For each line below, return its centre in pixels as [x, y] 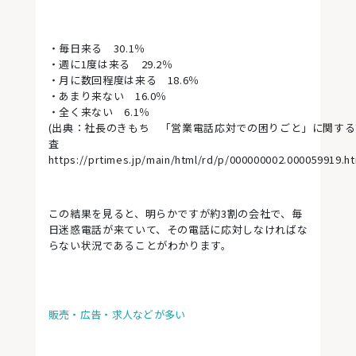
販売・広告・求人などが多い [117, 315]
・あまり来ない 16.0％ [108, 96]
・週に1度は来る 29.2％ [110, 64]
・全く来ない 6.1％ [99, 112]
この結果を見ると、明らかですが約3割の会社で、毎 [175, 214]
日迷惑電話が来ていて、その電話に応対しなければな [178, 230]
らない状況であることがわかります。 [140, 246]
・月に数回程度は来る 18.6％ [124, 80]
